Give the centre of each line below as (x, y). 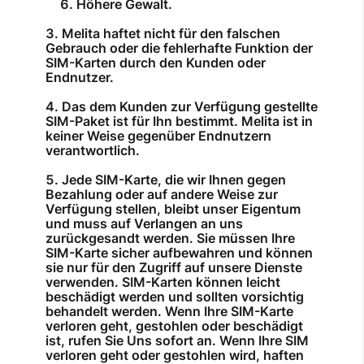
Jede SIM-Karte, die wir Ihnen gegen (174, 180)
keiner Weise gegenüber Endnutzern (158, 136)
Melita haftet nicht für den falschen (171, 34)
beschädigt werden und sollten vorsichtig (175, 297)
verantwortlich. (93, 151)
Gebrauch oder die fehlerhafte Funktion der (179, 48)
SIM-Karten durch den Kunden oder (156, 63)
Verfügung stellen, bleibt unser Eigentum (173, 209)
